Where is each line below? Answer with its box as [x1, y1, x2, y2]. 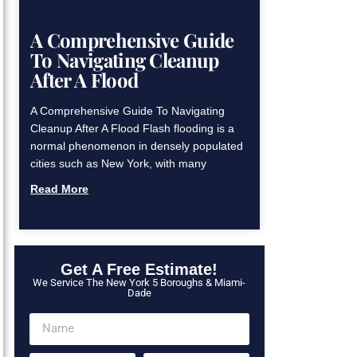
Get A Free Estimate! [61, 260, 218, 278]
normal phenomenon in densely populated [30, 139, 243, 152]
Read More [30, 182, 88, 195]
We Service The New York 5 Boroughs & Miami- [33, 276, 246, 288]
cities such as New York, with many [30, 156, 206, 170]
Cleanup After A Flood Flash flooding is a [30, 121, 234, 135]
